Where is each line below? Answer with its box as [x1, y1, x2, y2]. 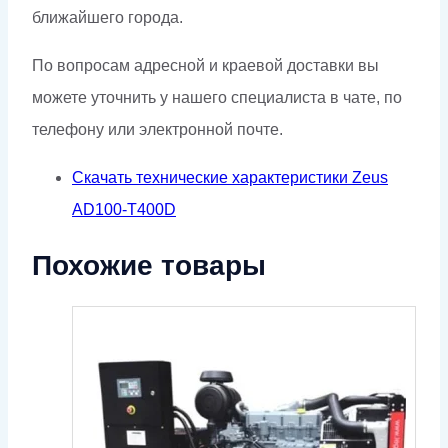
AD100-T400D [72, 201, 176, 219]
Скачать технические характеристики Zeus [72, 169, 388, 187]
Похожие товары [32, 250, 266, 282]
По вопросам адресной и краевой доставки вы [32, 57, 379, 75]
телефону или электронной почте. [32, 121, 283, 139]
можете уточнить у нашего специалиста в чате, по [32, 89, 402, 107]
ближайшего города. [32, 9, 183, 27]
